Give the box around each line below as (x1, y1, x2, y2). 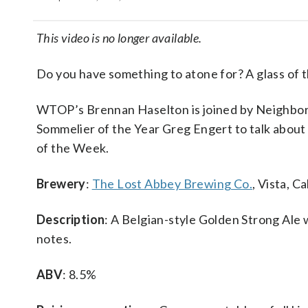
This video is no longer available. (36, 30, 202, 45)
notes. (36, 231, 72, 246)
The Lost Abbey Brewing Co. (91, 176, 253, 191)
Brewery (36, 176, 86, 191)
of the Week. (36, 140, 109, 155)
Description (36, 212, 105, 227)
